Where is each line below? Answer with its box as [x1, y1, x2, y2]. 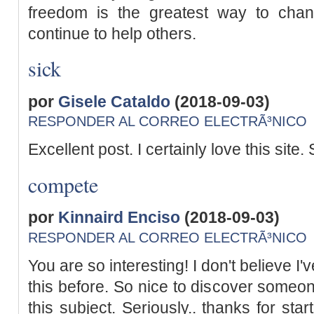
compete [28, 170, 98, 198]
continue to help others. [28, 24, 196, 43]
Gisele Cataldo [58, 92, 170, 111]
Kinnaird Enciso [58, 208, 180, 227]
